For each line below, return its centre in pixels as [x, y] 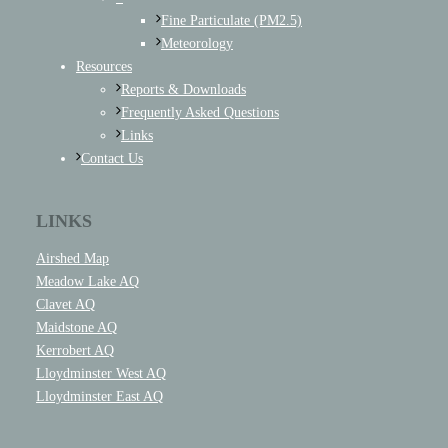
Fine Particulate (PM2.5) [231, 21]
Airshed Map [72, 259]
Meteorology [196, 44]
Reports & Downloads [183, 90]
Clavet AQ [65, 305]
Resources [103, 67]
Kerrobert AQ [74, 351]
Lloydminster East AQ [99, 397]
